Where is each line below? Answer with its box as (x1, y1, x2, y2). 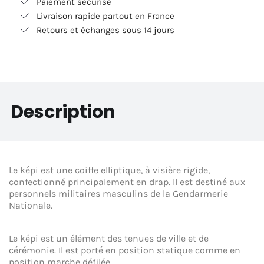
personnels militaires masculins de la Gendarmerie (9, 188, 228, 199)
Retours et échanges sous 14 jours (37, 25, 174, 35)
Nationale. (9, 200, 52, 211)
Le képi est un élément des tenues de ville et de (9, 233, 209, 244)
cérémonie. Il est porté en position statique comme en (9, 245, 240, 256)
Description (11, 99, 115, 124)
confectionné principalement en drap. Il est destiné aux (9, 176, 245, 187)
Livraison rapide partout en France (37, 11, 174, 21)
